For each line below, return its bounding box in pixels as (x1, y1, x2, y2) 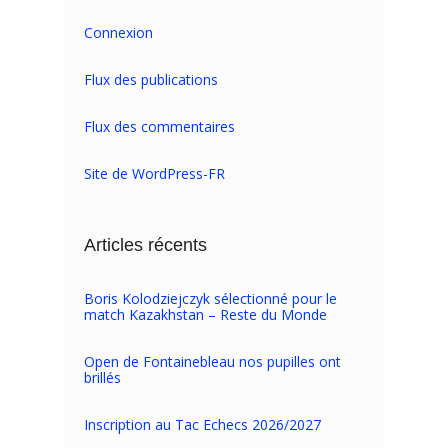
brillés (84, 368, 121, 387)
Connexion (84, 23, 153, 42)
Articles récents (84, 235, 207, 255)
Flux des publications (84, 70, 218, 89)
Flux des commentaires (84, 117, 235, 136)
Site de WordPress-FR (84, 164, 225, 183)
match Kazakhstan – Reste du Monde (84, 305, 331, 324)
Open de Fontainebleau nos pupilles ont (84, 352, 341, 371)
